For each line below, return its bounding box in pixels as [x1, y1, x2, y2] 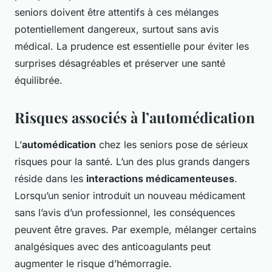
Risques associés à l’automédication [15, 107, 255, 127]
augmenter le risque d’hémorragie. [15, 257, 172, 270]
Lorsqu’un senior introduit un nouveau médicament [15, 189, 245, 202]
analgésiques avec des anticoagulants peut [15, 240, 211, 253]
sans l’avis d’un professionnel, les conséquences [15, 206, 235, 219]
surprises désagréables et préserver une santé [15, 57, 225, 70]
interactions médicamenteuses [86, 172, 234, 185]
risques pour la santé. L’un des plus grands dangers [15, 155, 250, 168]
